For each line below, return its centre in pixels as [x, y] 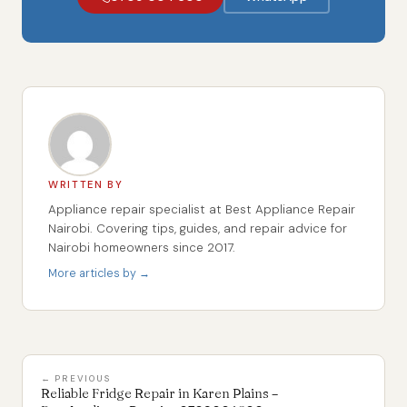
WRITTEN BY [86, 185]
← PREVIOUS [76, 378]
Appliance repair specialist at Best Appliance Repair [202, 210]
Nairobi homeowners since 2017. [142, 248]
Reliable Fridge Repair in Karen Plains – [159, 393]
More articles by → [99, 274]
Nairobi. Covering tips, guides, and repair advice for [198, 229]
